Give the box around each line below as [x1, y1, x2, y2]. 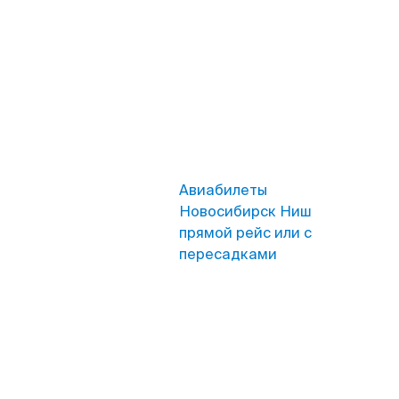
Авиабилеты [179, 181, 267, 199]
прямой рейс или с [179, 224, 312, 242]
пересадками [179, 245, 277, 264]
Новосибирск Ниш [179, 202, 312, 221]
